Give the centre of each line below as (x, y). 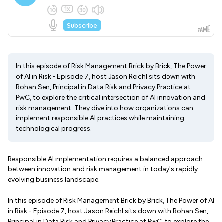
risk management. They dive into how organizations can (105, 108)
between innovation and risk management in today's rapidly (103, 169)
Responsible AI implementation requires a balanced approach (105, 159)
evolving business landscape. (54, 180)
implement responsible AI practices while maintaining (100, 118)
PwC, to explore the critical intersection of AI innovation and (111, 97)
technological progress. (54, 129)
